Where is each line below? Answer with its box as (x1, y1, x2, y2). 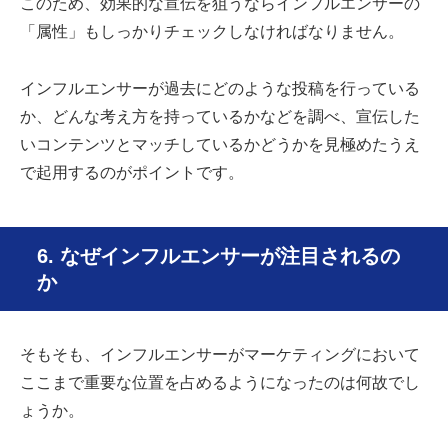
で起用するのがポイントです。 (20, 164, 244, 182)
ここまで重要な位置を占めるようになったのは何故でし (20, 374, 420, 392)
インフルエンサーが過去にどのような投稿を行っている (20, 80, 420, 98)
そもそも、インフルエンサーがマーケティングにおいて (20, 346, 420, 364)
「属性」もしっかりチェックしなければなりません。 (20, 23, 404, 41)
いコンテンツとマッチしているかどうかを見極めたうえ (20, 136, 420, 154)
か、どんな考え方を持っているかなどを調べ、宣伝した (20, 108, 420, 126)
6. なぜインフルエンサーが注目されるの (37, 245, 400, 268)
